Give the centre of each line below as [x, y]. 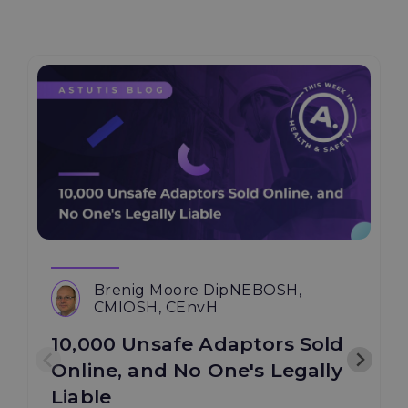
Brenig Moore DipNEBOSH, [198, 291]
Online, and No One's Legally [197, 371]
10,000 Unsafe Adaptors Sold [198, 344]
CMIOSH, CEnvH [156, 308]
